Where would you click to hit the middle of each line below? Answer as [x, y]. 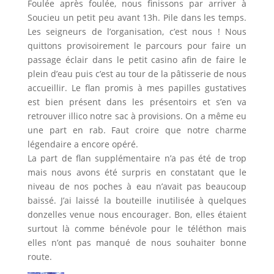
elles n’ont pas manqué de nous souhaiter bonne [137, 242]
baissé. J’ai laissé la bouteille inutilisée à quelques [137, 200]
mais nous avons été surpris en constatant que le [137, 172]
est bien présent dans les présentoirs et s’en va [137, 102]
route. [39, 256]
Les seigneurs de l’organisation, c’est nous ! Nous [137, 31]
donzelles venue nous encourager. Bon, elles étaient [137, 214]
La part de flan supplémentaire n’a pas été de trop [137, 158]
